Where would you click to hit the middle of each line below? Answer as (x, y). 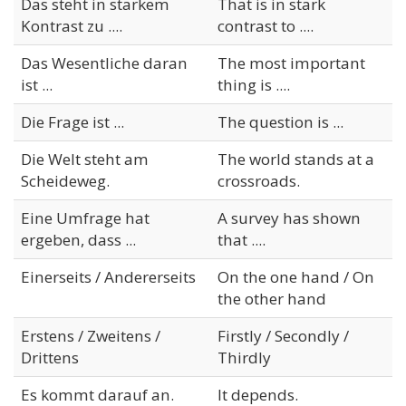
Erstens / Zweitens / (91, 335)
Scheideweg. (65, 180)
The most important (291, 63)
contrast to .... (266, 25)
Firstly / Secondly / (283, 335)
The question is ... (280, 121)
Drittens (50, 357)
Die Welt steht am (85, 159)
